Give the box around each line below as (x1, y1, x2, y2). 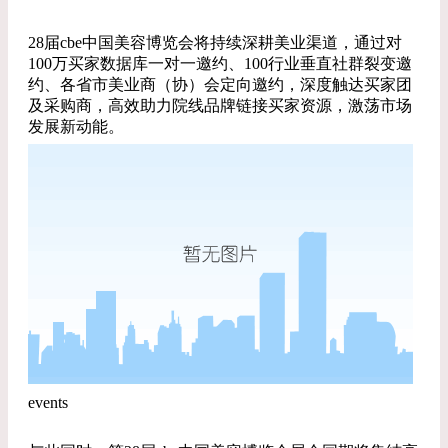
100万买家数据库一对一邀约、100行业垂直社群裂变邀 (28, 55, 412, 72)
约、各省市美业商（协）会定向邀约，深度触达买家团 (28, 76, 412, 93)
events (28, 394, 68, 411)
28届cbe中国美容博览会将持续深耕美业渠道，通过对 (28, 34, 402, 51)
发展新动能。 (28, 118, 124, 135)
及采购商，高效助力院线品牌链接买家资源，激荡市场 (28, 97, 412, 114)
